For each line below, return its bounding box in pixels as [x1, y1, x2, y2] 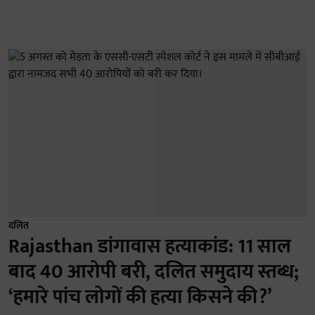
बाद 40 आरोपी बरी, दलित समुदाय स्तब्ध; [8, 255, 299, 288]
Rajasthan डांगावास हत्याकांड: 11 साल [8, 229, 291, 263]
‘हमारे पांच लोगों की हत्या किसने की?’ [8, 280, 271, 314]
